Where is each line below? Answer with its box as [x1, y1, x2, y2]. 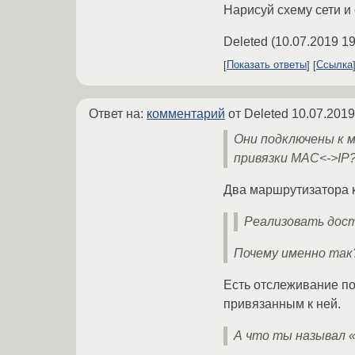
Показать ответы [227, 59, 307, 71]
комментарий [147, 106, 225, 120]
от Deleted [225, 106, 292, 120]
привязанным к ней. [223, 296, 341, 311]
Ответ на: [89, 106, 147, 120]
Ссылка [316, 59, 353, 71]
